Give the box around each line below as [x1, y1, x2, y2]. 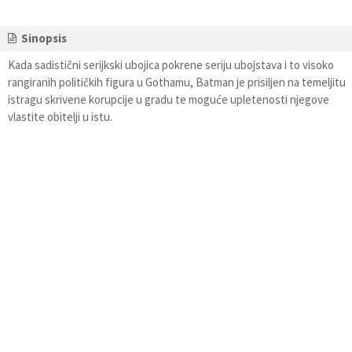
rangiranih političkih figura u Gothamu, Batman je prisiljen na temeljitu [8, 75, 346, 90]
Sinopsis [21, 31, 67, 46]
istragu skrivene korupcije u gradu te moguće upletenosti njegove [8, 92, 329, 107]
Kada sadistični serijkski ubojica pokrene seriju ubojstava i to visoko [8, 57, 334, 72]
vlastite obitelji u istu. [8, 109, 112, 124]
